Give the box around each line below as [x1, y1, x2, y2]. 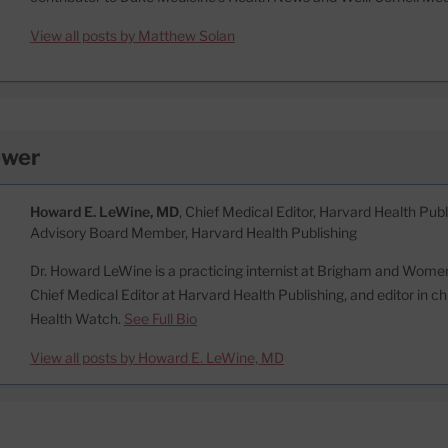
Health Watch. [29, 310, 124, 328]
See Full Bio [123, 310, 197, 328]
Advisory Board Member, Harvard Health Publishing [29, 224, 357, 242]
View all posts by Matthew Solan [29, 27, 235, 45]
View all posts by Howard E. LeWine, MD [29, 349, 284, 367]
